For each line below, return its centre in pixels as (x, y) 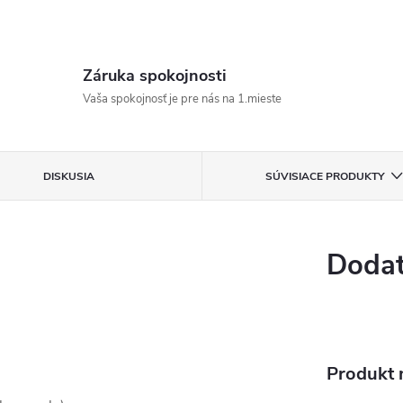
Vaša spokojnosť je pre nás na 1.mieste (182, 99)
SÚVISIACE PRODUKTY (324, 176)
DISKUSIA (69, 176)
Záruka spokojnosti (154, 76)
